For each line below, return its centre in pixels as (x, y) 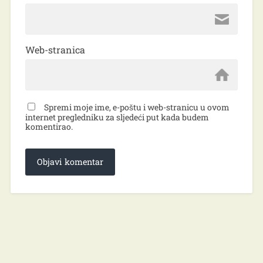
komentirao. (49, 126)
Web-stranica (55, 49)
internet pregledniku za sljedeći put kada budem (117, 117)
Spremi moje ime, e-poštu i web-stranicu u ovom (136, 107)
